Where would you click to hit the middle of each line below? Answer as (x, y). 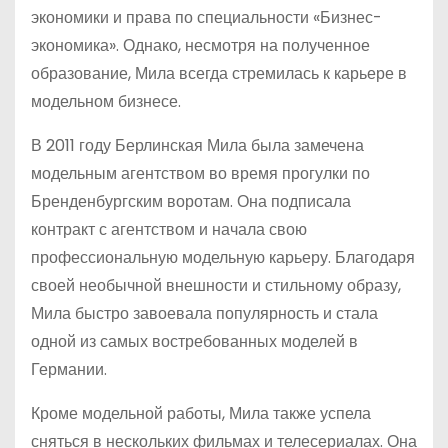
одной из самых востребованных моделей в (194, 341)
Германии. (69, 369)
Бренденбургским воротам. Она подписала (191, 201)
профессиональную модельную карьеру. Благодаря (223, 257)
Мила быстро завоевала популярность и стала (204, 313)
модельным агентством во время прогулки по (200, 173)
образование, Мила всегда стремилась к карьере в (219, 73)
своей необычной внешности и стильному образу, (216, 285)
